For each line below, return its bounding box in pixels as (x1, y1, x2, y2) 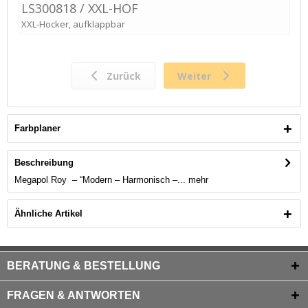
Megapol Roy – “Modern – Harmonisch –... (14, 175, 186, 185)
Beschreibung (14, 157, 74, 168)
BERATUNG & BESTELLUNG (7, 260, 160, 272)
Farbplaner (14, 123, 60, 133)
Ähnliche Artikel (14, 208, 82, 219)
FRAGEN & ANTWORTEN (7, 289, 140, 301)
